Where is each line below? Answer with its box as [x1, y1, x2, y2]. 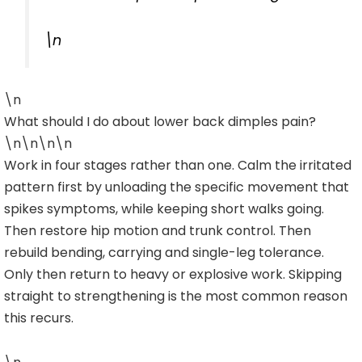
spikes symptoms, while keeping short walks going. [4, 200, 324, 219]
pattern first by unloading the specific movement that [4, 178, 349, 197]
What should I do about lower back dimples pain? [4, 112, 316, 132]
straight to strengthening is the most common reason [4, 287, 347, 306]
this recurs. [4, 309, 74, 328]
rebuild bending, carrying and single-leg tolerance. [4, 243, 324, 263]
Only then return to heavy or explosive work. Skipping [4, 265, 342, 284]
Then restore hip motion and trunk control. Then [4, 221, 311, 241]
